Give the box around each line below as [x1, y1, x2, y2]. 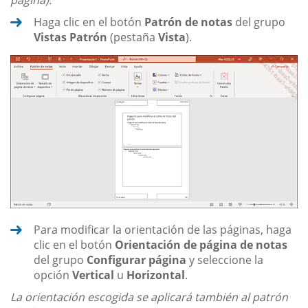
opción [34, 267, 72, 283]
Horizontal [126, 267, 185, 283]
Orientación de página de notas [115, 236, 287, 252]
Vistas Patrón [34, 30, 107, 45]
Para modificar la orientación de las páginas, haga [34, 221, 291, 237]
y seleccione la [186, 252, 263, 267]
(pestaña [107, 30, 158, 45]
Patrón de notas [144, 14, 232, 30]
